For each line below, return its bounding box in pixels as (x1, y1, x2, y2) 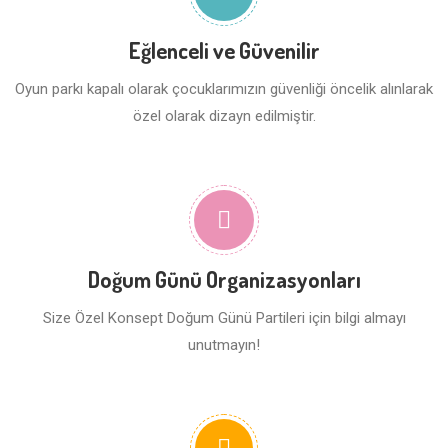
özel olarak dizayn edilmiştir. (132, 107, 316, 125)
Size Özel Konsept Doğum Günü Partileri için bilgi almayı (42, 309, 406, 327)
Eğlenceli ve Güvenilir (128, 36, 320, 64)
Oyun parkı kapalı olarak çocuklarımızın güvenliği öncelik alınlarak (15, 80, 433, 98)
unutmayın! (188, 336, 260, 354)
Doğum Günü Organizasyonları (87, 265, 361, 293)
